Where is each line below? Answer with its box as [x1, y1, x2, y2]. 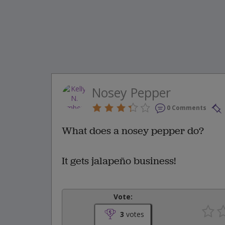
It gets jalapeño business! [62, 154, 176, 168]
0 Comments [167, 103, 206, 113]
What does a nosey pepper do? [62, 124, 204, 138]
